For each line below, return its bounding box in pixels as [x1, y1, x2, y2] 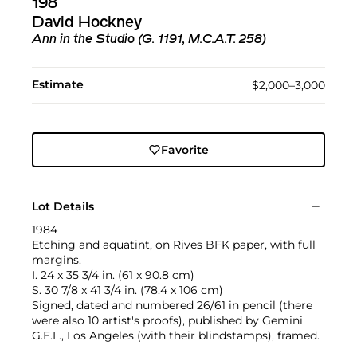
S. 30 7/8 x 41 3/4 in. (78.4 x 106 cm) [32, 283, 223, 298]
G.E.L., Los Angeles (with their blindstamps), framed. [32, 328, 320, 343]
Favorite [160, 143, 209, 158]
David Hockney [32, 15, 142, 32]
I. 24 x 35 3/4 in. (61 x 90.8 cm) [32, 268, 194, 283]
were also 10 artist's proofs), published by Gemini [32, 313, 303, 328]
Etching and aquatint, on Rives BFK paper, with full [32, 237, 316, 253]
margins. [32, 253, 81, 268]
